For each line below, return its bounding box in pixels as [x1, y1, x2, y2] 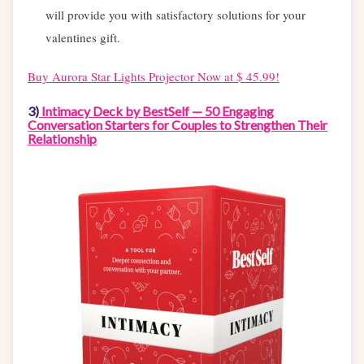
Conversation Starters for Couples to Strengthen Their [28, 117, 327, 133]
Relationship [28, 131, 97, 147]
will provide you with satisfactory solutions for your [45, 6, 305, 24]
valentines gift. [45, 29, 120, 46]
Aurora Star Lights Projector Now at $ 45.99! [52, 68, 279, 85]
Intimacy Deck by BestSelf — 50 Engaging [39, 103, 274, 119]
